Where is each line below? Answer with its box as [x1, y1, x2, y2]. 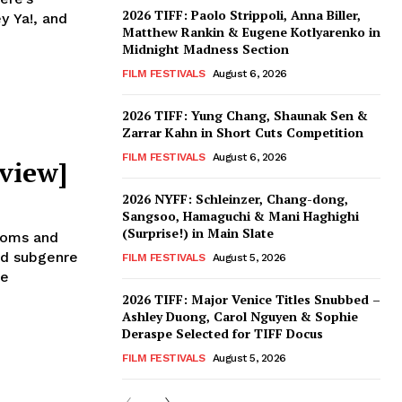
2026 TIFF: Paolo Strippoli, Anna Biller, [122, 6, 361, 24]
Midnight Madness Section [122, 40, 289, 58]
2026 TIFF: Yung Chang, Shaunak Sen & [122, 107, 368, 125]
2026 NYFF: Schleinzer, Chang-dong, [122, 190, 348, 208]
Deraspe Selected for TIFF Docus [122, 325, 323, 343]
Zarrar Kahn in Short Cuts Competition [122, 124, 363, 142]
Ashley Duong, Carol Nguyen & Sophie [122, 308, 358, 326]
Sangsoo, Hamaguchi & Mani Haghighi [122, 207, 359, 225]
